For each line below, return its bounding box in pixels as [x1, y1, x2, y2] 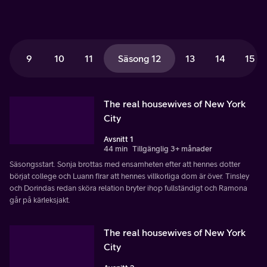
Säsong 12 [118, 53, 161, 64]
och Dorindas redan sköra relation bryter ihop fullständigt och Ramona [10, 184, 247, 193]
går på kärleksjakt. [10, 195, 70, 204]
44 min [104, 144, 128, 153]
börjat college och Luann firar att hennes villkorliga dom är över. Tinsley [10, 172, 249, 181]
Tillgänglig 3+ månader [132, 144, 212, 153]
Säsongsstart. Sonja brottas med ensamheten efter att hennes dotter [10, 160, 240, 169]
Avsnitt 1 [104, 135, 133, 144]
